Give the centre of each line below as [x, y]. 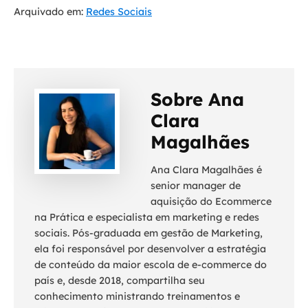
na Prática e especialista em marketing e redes [147, 218]
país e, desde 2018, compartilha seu [120, 281]
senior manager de [196, 186]
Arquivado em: [48, 11]
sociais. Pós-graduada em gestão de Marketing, [148, 233]
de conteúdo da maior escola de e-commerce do [151, 265]
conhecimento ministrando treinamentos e [137, 297]
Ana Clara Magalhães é [206, 170]
